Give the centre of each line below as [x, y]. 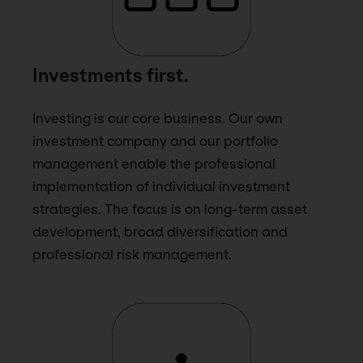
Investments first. [111, 75]
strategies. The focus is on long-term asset [170, 209]
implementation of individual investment [161, 186]
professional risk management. [132, 254]
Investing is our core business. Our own [158, 118]
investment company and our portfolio [155, 141]
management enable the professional [154, 163]
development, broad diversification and [160, 231]
